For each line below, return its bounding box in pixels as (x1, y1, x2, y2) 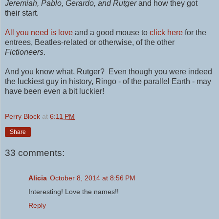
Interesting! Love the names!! (28, 188, 119, 196)
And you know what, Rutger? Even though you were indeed (5, 67, 212, 76)
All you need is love (5, 28, 73, 37)
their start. (5, 9, 39, 18)
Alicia (28, 174, 47, 182)
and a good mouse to (73, 28, 150, 37)
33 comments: (5, 148, 65, 158)
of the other (136, 38, 175, 47)
